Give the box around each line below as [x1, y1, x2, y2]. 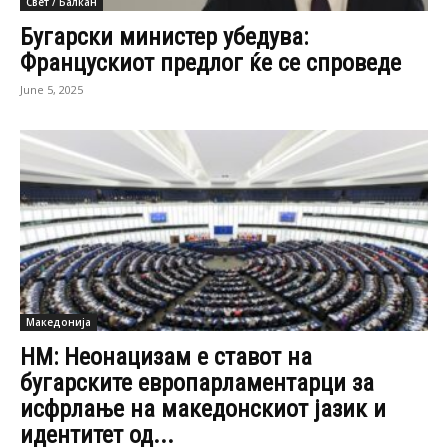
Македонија [26, 315, 91, 330]
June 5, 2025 [20, 81, 83, 97]
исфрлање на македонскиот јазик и [20, 395, 386, 424]
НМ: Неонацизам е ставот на [20, 343, 312, 372]
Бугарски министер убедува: [20, 22, 308, 51]
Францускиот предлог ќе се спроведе [20, 48, 401, 77]
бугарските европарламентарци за [20, 369, 374, 398]
